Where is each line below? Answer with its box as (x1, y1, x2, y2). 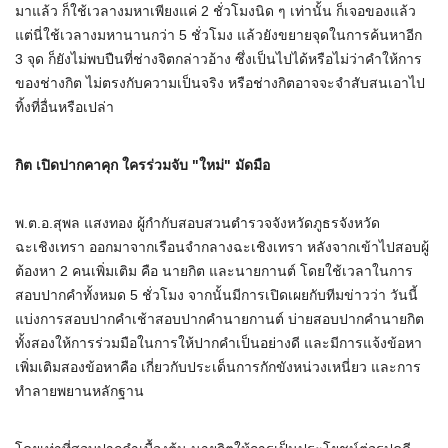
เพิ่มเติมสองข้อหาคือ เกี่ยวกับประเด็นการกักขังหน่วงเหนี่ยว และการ (15, 359, 421, 376)
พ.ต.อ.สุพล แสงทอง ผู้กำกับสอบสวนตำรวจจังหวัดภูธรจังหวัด (15, 215, 380, 232)
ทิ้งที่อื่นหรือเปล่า (15, 99, 114, 116)
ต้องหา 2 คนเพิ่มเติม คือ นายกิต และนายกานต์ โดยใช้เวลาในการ (15, 263, 413, 280)
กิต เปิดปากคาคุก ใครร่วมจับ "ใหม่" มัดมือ (15, 157, 270, 174)
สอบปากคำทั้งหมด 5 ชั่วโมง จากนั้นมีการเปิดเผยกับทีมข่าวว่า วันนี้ (15, 287, 418, 304)
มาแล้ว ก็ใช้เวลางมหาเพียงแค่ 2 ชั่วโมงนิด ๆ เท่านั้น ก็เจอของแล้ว (15, 3, 416, 20)
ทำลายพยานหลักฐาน (15, 383, 144, 400)
